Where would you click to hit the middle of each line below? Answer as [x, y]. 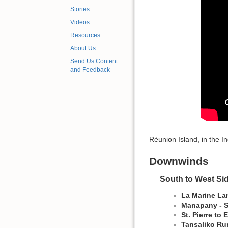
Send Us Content [94, 61]
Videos [80, 22]
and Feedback [90, 70]
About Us [83, 48]
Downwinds [179, 161]
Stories [80, 9]
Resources [85, 35]
